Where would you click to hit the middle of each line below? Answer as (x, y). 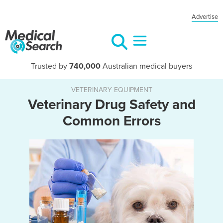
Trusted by (50, 66)
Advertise (205, 17)
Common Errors (111, 121)
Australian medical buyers (146, 66)
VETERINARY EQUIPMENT (111, 90)
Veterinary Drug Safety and (111, 105)
